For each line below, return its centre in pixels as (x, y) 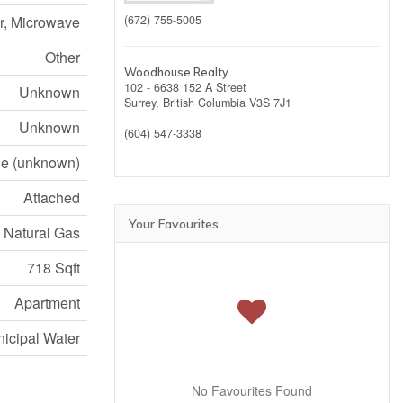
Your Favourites (174, 224)
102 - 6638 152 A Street (185, 88)
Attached (52, 198)
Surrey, (143, 103)
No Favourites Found (252, 391)
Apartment (47, 303)
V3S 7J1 (270, 103)
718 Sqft (54, 268)
